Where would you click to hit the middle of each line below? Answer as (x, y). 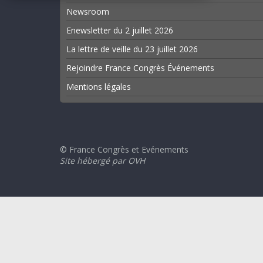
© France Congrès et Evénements (124, 149)
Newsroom (88, 11)
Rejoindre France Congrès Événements (140, 68)
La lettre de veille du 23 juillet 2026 (132, 49)
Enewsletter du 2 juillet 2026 (120, 30)
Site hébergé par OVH (102, 161)
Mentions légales (99, 87)
